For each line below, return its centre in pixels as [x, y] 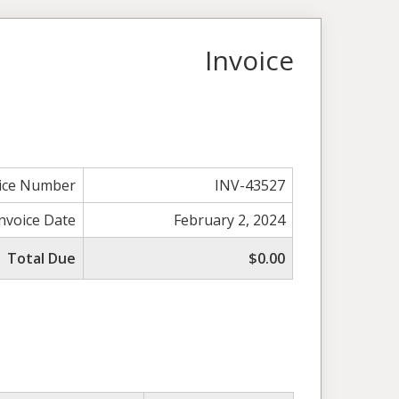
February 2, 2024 [230, 220]
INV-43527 [250, 185]
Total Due [42, 258]
